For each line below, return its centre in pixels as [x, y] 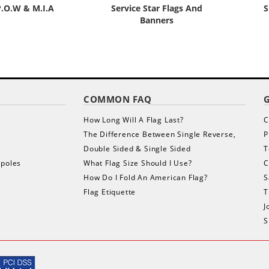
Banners [156, 20]
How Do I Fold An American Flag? [146, 177]
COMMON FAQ [117, 99]
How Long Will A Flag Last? [134, 120]
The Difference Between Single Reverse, [160, 134]
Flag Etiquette [110, 192]
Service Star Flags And [156, 8]
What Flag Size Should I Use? [138, 163]
